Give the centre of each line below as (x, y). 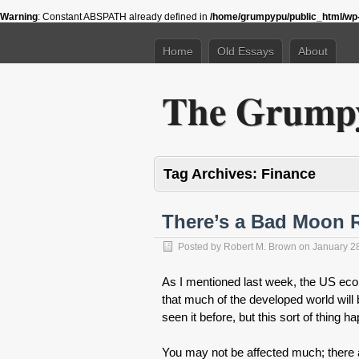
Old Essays (246, 51)
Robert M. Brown (260, 247)
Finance (288, 174)
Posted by (201, 247)
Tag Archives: (212, 174)
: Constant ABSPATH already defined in (124, 17)
